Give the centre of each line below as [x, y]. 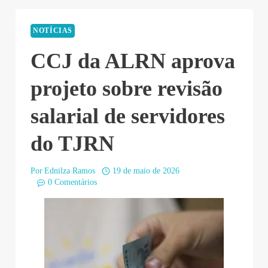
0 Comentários [72, 182]
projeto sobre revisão [127, 88]
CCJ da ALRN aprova [133, 61]
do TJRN [72, 143]
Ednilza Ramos [70, 171]
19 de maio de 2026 [146, 171]
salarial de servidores [128, 116]
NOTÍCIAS [53, 31]
